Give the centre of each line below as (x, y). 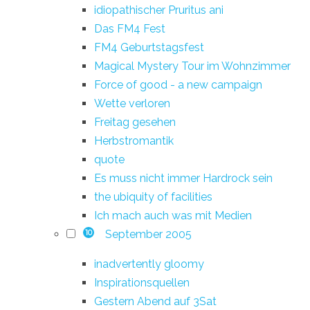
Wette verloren (132, 103)
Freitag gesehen (135, 122)
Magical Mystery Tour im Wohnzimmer (192, 66)
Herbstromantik (134, 140)
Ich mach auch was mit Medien (173, 215)
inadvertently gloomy (149, 264)
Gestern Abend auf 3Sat (155, 301)
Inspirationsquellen (142, 282)
